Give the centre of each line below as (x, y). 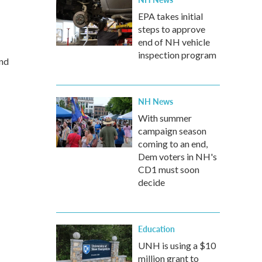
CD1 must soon (169, 169)
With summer (165, 118)
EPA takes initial (170, 16)
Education (156, 229)
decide (151, 182)
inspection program (177, 55)
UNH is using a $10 (177, 245)
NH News (156, 101)
